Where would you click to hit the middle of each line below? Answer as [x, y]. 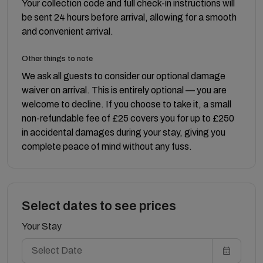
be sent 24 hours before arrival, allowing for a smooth [129, 17]
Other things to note [57, 58]
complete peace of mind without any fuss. [107, 146]
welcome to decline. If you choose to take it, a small [127, 104]
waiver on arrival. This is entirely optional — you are [124, 90]
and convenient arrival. [68, 31]
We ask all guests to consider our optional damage [124, 76]
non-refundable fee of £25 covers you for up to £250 [128, 118]
